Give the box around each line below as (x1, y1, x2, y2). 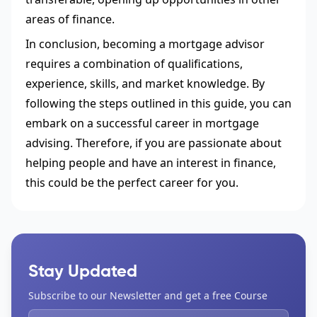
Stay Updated (28, 263, 137, 281)
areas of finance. (25, 11, 115, 28)
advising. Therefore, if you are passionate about (25, 134, 282, 151)
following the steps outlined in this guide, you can (25, 95, 292, 111)
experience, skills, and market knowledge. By (25, 75, 265, 91)
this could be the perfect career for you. (25, 174, 238, 190)
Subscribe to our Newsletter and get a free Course (28, 289, 267, 303)
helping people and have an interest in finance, (25, 154, 276, 171)
